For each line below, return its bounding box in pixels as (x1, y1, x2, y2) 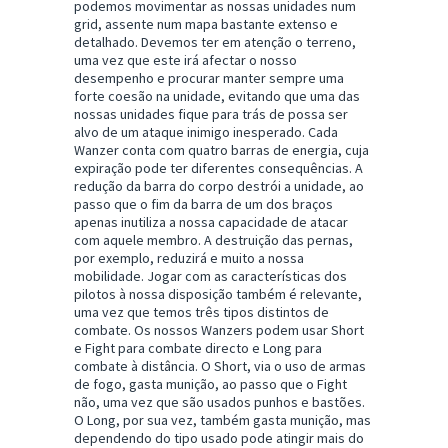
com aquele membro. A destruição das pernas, (74, 230, 353, 249)
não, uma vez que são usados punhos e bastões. (74, 392, 365, 411)
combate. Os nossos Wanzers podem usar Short (74, 320, 364, 339)
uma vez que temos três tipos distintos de (74, 302, 329, 321)
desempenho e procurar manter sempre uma (74, 68, 344, 87)
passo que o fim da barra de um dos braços (74, 194, 333, 213)
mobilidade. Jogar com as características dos (74, 266, 347, 285)
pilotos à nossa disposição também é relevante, (74, 284, 362, 303)
